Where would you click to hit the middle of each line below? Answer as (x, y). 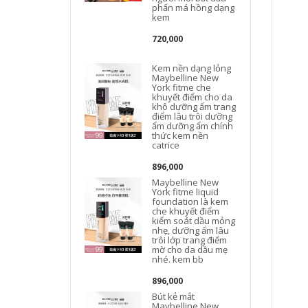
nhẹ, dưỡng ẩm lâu (191, 230)
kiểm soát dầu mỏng (194, 220)
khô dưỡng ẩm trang (194, 106)
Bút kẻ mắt (174, 296)
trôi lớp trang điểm (190, 240)
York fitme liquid (186, 191)
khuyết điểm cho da (192, 97)
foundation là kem (190, 201)
